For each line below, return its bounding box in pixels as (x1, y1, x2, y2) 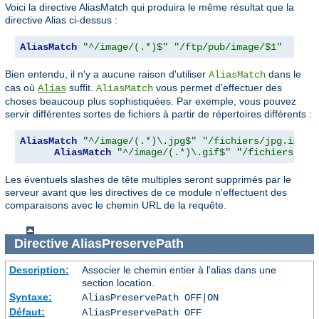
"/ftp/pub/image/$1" (174, 41, 282, 53)
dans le (266, 68, 301, 80)
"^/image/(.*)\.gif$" (117, 146, 231, 158)
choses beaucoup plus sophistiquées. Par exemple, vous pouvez (5, 95, 296, 107)
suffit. (66, 81, 96, 93)
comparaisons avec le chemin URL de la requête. (5, 199, 226, 211)
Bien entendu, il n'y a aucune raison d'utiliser (5, 68, 209, 80)
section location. (81, 276, 155, 288)
